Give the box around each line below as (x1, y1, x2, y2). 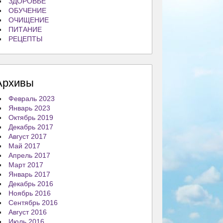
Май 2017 (8, 142, 41, 150)
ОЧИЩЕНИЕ (8, 16, 49, 24)
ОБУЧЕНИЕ (8, 6, 47, 14)
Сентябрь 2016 (8, 199, 58, 207)
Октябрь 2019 (8, 113, 54, 121)
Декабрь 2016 (8, 180, 54, 188)
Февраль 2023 (8, 95, 55, 103)
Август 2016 (8, 208, 47, 216)
